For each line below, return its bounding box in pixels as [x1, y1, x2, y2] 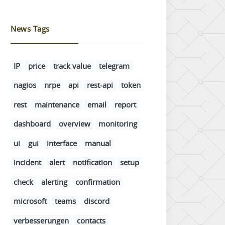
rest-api [87, 80, 113, 90]
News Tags [11, 24, 50, 34]
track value [53, 60, 91, 71]
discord [84, 196, 109, 206]
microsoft [14, 196, 47, 206]
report [115, 99, 136, 109]
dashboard [14, 119, 51, 129]
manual [85, 138, 111, 148]
